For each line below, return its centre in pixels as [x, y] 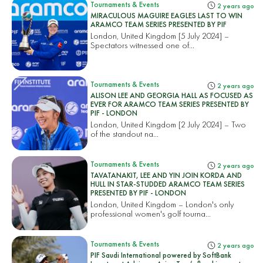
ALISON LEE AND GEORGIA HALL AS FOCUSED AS [172, 95]
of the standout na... [125, 133]
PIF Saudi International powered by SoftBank [161, 255]
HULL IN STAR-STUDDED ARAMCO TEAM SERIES [168, 184]
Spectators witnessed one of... [143, 45]
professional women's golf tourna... [151, 214]
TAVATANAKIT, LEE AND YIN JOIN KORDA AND [166, 176]
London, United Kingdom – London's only [162, 204]
